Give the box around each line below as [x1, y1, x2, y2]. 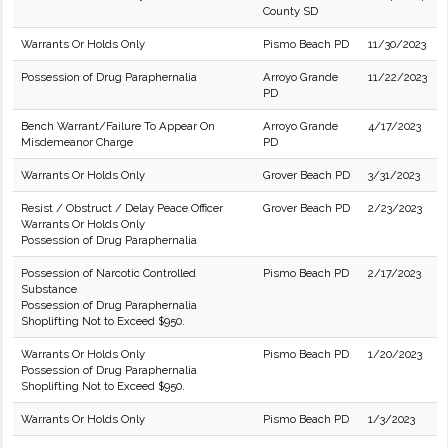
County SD [263, 4, 318, 18]
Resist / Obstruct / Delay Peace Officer [21, 201, 223, 215]
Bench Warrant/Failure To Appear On [21, 119, 215, 133]
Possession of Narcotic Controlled [21, 266, 196, 280]
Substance [21, 282, 77, 296]
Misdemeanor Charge [21, 135, 133, 149]
